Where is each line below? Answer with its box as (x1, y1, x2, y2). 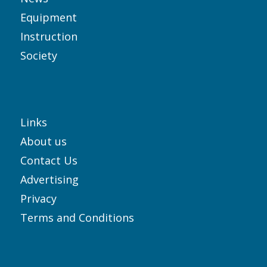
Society (20, 48, 57, 63)
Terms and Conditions (20, 210, 134, 225)
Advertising (20, 172, 79, 187)
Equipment (20, 10, 77, 25)
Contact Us (20, 153, 77, 168)
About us (20, 134, 67, 149)
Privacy (20, 191, 57, 206)
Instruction (20, 29, 77, 44)
